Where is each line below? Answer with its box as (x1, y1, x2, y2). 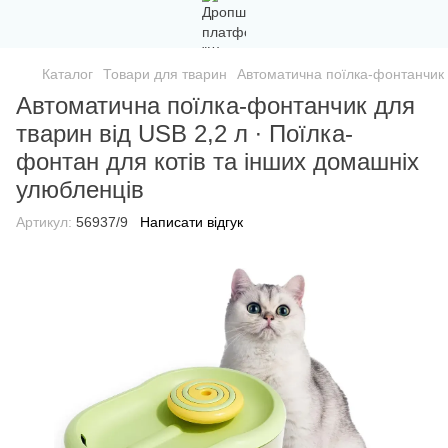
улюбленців (16, 176, 144, 203)
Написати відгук (140, 214, 243, 230)
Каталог (42, 66, 93, 82)
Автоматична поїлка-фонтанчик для (16, 92, 415, 119)
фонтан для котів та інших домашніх (16, 148, 419, 175)
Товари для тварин (103, 66, 227, 82)
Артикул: (16, 214, 72, 230)
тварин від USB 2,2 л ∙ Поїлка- (16, 120, 353, 147)
